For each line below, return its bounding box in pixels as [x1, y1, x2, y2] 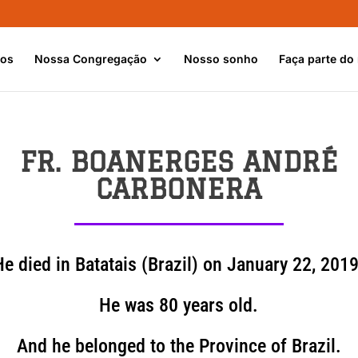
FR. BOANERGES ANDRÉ [19, 146, 338, 177]
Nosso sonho [184, 51, 258, 66]
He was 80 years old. [99, 294, 259, 317]
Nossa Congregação [34, 51, 147, 66]
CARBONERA [96, 173, 262, 204]
